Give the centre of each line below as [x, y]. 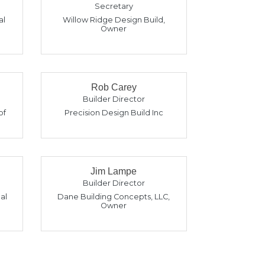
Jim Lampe [114, 171]
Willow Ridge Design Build [113, 20]
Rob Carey [114, 87]
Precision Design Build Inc [114, 113]
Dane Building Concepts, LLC [113, 197]
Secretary [114, 6]
